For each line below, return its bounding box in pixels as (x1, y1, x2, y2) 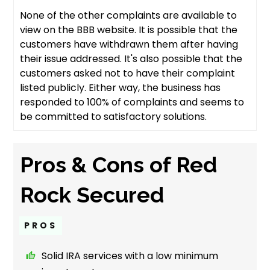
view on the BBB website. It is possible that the (20, 23, 238, 37)
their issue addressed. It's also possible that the (20, 52, 243, 66)
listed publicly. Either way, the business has (20, 81, 221, 95)
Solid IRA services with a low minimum (42, 249, 219, 263)
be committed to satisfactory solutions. (20, 110, 207, 124)
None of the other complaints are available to (20, 8, 237, 23)
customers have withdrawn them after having (20, 37, 239, 52)
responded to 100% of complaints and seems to (20, 95, 245, 110)
